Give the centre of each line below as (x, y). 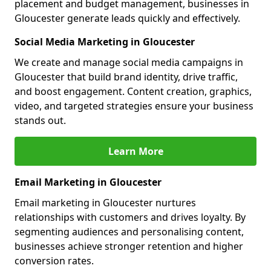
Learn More (135, 151)
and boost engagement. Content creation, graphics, (133, 91)
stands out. (40, 120)
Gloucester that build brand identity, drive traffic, (126, 77)
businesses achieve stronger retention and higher (129, 246)
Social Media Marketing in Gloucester (105, 42)
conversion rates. (54, 261)
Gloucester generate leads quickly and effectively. (127, 18)
